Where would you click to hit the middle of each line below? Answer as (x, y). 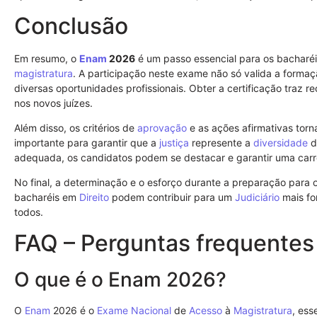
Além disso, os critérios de (76, 127)
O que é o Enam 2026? (120, 279)
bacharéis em (47, 197)
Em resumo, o (47, 58)
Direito (94, 197)
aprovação (162, 127)
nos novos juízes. (53, 103)
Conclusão (71, 25)
